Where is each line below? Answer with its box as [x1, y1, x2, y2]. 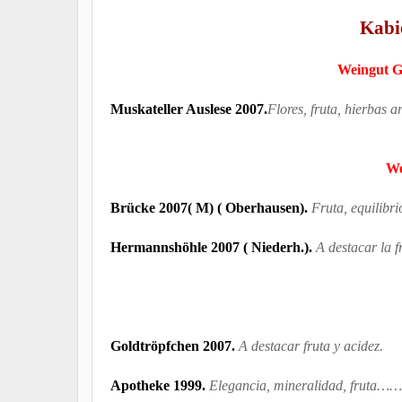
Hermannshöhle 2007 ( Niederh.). [110, 239, 312, 255]
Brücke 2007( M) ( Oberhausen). [110, 199, 311, 215]
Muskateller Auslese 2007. [110, 100, 267, 117]
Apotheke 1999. [110, 377, 209, 393]
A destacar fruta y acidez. [239, 337, 383, 354]
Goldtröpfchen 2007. [110, 337, 239, 354]
